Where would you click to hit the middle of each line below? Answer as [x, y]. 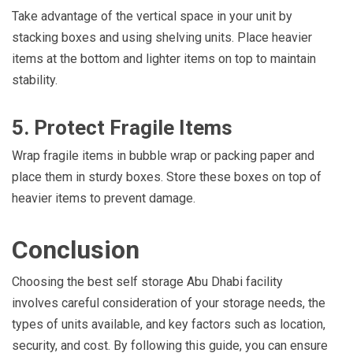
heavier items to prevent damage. [104, 199]
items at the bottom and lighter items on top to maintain [164, 59]
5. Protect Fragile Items [122, 128]
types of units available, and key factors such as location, [169, 325]
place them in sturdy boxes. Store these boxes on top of [167, 177]
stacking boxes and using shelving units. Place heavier [162, 38]
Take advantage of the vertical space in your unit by [152, 17]
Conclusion [76, 250]
